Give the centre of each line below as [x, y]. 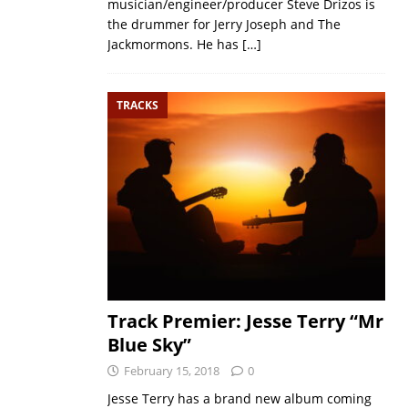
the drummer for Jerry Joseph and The [224, 24]
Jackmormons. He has [174, 44]
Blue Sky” [149, 345]
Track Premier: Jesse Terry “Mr [245, 321]
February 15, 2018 [171, 371]
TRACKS [137, 105]
